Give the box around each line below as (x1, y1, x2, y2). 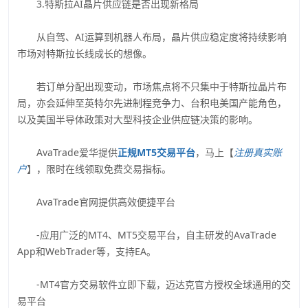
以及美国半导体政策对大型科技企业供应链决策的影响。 (17, 112, 258, 126)
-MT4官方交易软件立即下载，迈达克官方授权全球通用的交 (17, 277, 291, 291)
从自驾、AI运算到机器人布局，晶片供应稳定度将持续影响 (17, 30, 287, 43)
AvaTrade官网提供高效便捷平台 (17, 195, 175, 208)
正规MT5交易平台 (118, 145, 195, 159)
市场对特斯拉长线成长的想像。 (17, 46, 152, 60)
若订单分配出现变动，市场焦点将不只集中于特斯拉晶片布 (17, 79, 287, 93)
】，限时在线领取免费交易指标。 (27, 162, 171, 175)
